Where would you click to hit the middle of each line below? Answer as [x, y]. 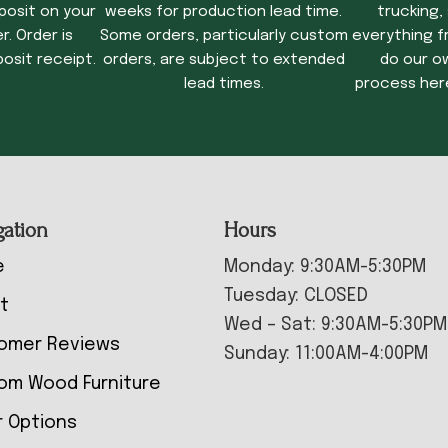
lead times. [223, 83]
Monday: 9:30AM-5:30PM [325, 266]
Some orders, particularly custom [223, 35]
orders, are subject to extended [223, 59]
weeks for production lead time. [224, 11]
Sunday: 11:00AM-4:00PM [326, 353]
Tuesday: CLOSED [296, 295]
